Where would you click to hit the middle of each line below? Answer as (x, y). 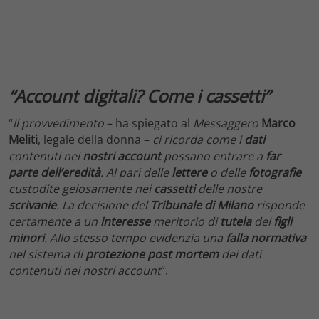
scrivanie (32, 205)
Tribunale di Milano (202, 205)
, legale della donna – (95, 140)
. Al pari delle (136, 172)
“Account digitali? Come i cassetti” (139, 96)
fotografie (275, 172)
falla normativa (266, 238)
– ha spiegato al (148, 123)
